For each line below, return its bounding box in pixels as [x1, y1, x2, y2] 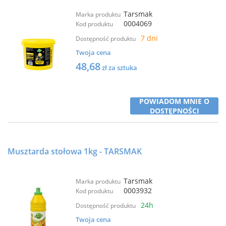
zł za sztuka [102, 63, 137, 72]
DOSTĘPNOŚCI [149, 106, 199, 116]
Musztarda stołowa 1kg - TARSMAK [8, 146, 142, 157]
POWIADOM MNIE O [139, 96, 209, 106]
